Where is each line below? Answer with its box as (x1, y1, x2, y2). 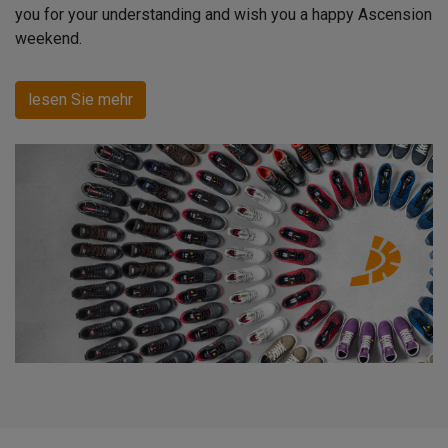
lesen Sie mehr (28, 89, 133, 109)
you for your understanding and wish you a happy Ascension (15, 4, 432, 24)
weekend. (15, 28, 82, 48)
